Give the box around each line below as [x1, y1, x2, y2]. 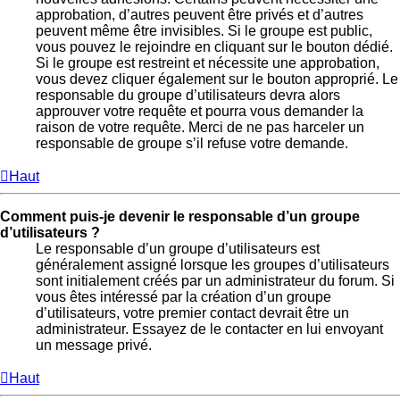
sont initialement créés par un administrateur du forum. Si [36, 273, 395, 289]
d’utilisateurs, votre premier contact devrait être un [36, 305, 349, 321]
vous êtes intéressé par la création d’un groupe [36, 289, 331, 305]
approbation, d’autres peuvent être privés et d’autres [36, 7, 363, 23]
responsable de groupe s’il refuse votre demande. [36, 136, 348, 152]
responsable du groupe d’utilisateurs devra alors [36, 87, 340, 104]
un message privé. [36, 337, 152, 354]
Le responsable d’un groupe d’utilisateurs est [36, 241, 320, 257]
